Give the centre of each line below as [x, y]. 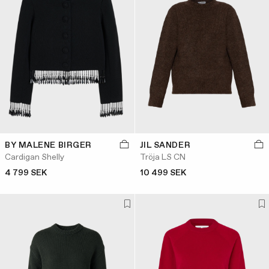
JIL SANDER [165, 146]
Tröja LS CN [162, 158]
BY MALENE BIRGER [48, 146]
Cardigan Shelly [35, 158]
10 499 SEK [163, 173]
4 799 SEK [26, 173]
